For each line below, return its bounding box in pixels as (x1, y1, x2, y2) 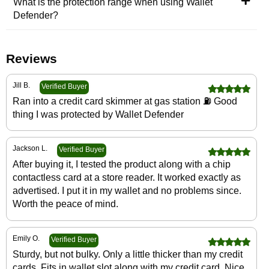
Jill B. (13, 80, 30, 89)
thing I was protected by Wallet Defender (13, 108, 184, 119)
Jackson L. (13, 144, 47, 153)
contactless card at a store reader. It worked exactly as (13, 172, 241, 183)
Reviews (6, 51, 57, 65)
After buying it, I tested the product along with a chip (13, 159, 231, 170)
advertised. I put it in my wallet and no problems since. (13, 185, 241, 196)
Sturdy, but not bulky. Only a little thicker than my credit (13, 249, 243, 260)
